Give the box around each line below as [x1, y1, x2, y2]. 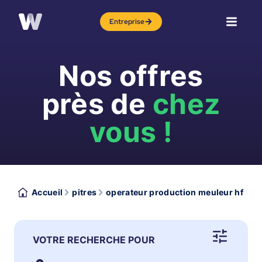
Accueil [32, 187, 63, 197]
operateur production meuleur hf [106, 187, 244, 197]
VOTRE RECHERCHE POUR [33, 234, 155, 246]
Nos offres [58, 58, 204, 93]
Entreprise [109, 17, 144, 26]
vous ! [89, 115, 173, 149]
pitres [72, 187, 97, 197]
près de [42, 87, 153, 121]
